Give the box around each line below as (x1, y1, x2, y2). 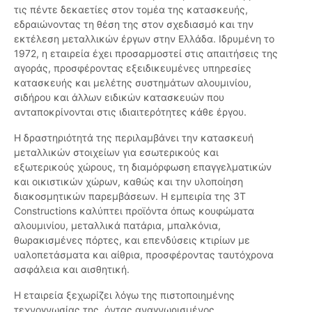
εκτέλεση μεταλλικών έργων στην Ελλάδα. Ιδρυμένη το (14, 33, 274, 45)
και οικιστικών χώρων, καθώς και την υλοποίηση (14, 175, 243, 188)
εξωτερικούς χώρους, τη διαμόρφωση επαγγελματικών (14, 161, 272, 173)
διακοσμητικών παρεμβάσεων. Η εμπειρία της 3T (14, 190, 246, 203)
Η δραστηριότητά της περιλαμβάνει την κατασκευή (14, 132, 253, 144)
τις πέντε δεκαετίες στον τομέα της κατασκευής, (14, 3, 248, 16)
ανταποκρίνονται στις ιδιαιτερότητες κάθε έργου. (14, 106, 247, 118)
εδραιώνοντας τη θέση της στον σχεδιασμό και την (14, 18, 253, 31)
